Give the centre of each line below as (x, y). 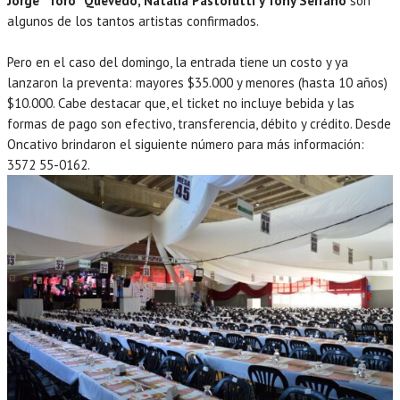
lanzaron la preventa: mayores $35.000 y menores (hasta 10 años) (197, 83)
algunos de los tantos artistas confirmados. (133, 21)
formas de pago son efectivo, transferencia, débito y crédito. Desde (199, 124)
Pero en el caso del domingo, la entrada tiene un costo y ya (178, 62)
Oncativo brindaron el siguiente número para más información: (186, 145)
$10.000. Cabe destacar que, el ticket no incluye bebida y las (181, 104)
